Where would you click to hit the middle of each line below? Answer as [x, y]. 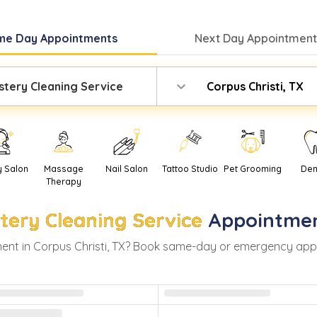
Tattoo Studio [190, 169]
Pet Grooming [253, 169]
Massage [63, 169]
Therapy [63, 182]
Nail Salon [126, 169]
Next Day [220, 38]
